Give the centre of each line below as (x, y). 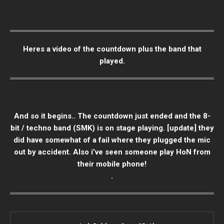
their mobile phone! (112, 164)
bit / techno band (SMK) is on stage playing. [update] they (112, 128)
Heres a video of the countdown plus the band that (112, 49)
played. (112, 61)
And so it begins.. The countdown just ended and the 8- (112, 116)
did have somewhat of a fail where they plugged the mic (112, 140)
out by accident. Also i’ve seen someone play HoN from (112, 152)
